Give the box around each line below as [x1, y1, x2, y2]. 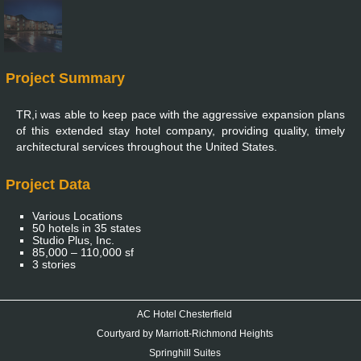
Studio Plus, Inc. [32, 234, 114, 247]
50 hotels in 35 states [32, 222, 141, 234]
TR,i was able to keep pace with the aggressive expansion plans [16, 109, 345, 121]
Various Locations [32, 210, 122, 222]
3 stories [32, 259, 76, 271]
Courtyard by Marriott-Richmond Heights [96, 328, 273, 339]
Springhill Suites [148, 347, 221, 359]
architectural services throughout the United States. [16, 141, 277, 153]
